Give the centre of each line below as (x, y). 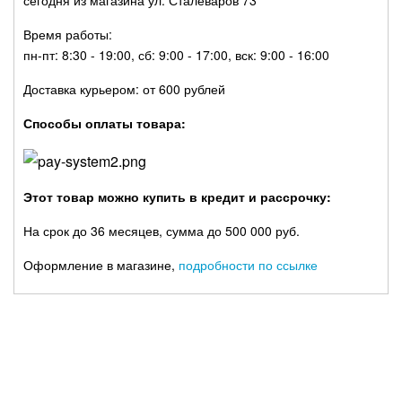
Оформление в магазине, (100, 265)
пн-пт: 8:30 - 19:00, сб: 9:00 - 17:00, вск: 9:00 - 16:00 (176, 55)
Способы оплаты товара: (104, 123)
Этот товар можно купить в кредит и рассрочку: (177, 197)
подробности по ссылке (248, 265)
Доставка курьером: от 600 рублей (124, 89)
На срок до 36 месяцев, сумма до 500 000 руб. (161, 231)
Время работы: (67, 34)
